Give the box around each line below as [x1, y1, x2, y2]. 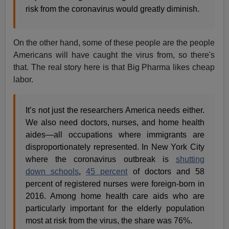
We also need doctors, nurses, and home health [26, 118, 204, 127]
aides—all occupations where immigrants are [26, 130, 204, 139]
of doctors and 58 [127, 167, 204, 176]
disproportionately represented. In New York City [26, 142, 204, 151]
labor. [13, 75, 34, 84]
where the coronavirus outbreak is [26, 154, 176, 164]
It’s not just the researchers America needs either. [26, 105, 204, 114]
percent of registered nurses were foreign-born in [26, 179, 204, 188]
